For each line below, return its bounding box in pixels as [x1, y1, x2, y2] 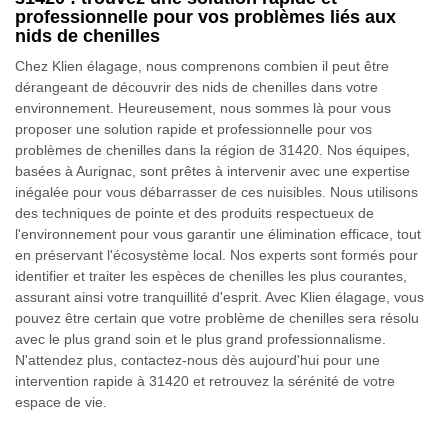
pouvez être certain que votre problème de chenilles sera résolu [15, 310, 419, 326]
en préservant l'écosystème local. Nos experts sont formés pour [15, 247, 418, 263]
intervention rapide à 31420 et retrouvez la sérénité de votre [15, 373, 395, 389]
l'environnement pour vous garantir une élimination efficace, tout [15, 226, 421, 242]
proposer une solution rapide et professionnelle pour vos [15, 121, 372, 137]
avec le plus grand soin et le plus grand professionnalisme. [15, 331, 386, 347]
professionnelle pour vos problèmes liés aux [15, 7, 396, 27]
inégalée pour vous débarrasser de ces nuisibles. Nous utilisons [15, 184, 418, 200]
